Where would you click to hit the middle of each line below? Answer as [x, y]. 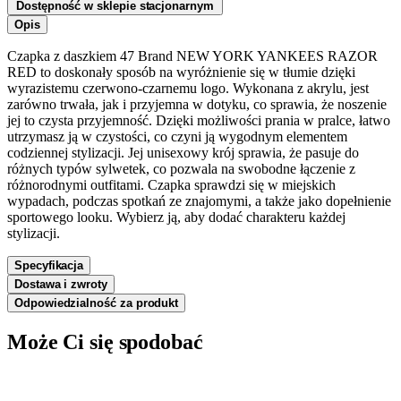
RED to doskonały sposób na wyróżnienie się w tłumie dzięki [181, 72]
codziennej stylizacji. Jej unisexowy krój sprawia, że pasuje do [183, 152]
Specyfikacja [49, 265]
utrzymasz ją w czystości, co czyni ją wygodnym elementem [177, 136]
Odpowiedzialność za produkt [97, 303]
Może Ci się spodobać [105, 341]
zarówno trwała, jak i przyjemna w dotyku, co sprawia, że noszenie [197, 104]
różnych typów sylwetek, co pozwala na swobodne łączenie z [181, 168]
